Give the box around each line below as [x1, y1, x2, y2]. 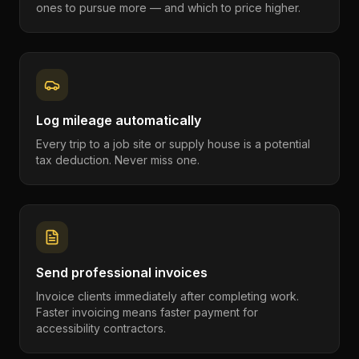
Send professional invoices [36, 264, 208, 280]
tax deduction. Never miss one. [36, 153, 200, 167]
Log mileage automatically [36, 112, 201, 128]
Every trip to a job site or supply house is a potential [36, 137, 310, 151]
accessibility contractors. [36, 321, 166, 335]
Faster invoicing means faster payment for [36, 305, 258, 319]
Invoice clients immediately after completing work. [36, 289, 299, 303]
